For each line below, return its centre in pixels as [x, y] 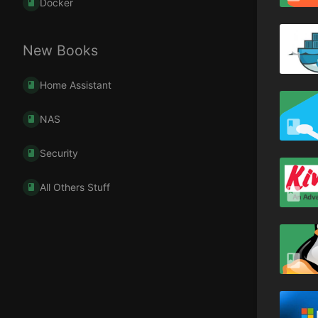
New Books [60, 50]
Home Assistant [76, 84]
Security [59, 153]
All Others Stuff [75, 187]
